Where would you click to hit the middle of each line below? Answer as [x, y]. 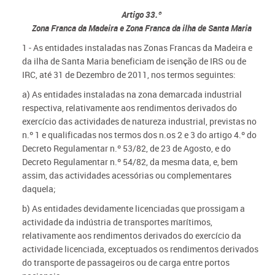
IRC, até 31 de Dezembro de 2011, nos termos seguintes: [129, 75]
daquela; [39, 189]
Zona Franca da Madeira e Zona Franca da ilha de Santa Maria [141, 28]
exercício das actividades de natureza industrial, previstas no [139, 121]
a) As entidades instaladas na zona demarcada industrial [132, 94]
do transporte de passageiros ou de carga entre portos [126, 262]
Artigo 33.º [141, 14]
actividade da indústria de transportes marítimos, [117, 222]
